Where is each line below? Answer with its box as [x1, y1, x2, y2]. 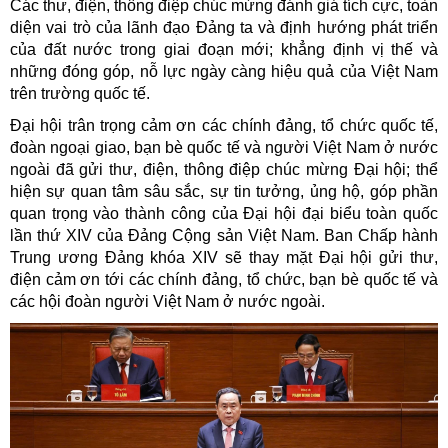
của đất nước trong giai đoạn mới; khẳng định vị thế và [10, 40, 438, 58]
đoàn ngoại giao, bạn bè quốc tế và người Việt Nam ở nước [10, 138, 438, 156]
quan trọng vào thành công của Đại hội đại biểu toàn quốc [10, 204, 438, 222]
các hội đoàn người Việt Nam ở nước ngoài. [10, 292, 325, 310]
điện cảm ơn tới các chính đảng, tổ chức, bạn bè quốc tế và [10, 270, 438, 288]
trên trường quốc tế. [10, 84, 150, 102]
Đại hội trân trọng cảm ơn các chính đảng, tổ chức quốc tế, [10, 116, 438, 134]
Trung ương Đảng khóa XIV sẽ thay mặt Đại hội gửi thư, [10, 248, 438, 266]
